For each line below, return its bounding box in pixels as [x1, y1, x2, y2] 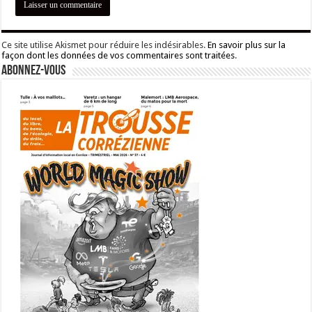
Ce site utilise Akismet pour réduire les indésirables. [1, 40, 208, 51]
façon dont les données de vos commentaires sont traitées [1, 50, 235, 61]
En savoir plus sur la [208, 40, 286, 51]
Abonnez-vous [1, 64, 66, 79]
